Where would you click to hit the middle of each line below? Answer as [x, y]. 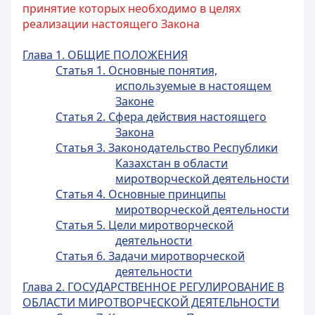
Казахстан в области [172, 163]
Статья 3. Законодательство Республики [167, 148]
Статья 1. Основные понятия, [137, 70]
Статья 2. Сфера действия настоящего [161, 117]
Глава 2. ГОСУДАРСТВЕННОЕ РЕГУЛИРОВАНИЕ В [153, 287]
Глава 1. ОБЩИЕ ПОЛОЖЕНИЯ [105, 55]
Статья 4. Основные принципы [141, 194]
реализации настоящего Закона [111, 24]
